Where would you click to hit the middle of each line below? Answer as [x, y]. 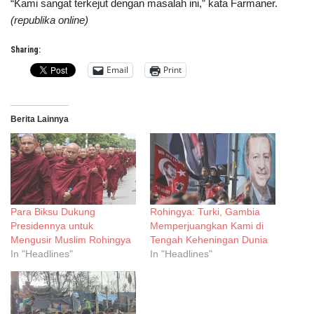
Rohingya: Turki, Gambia [205, 212]
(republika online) [49, 20]
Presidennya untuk [52, 226]
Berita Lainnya [40, 119]
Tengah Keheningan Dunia [209, 240]
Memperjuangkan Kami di [207, 226]
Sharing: [26, 49]
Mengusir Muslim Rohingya [71, 240]
